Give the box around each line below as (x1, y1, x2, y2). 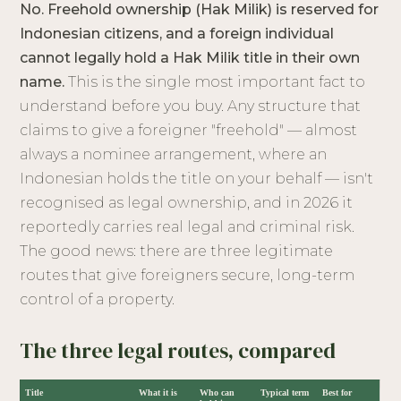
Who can (200, 388, 235, 398)
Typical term (260, 388, 310, 398)
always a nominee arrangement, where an (20, 146, 328, 164)
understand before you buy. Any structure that (20, 98, 362, 115)
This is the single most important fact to (64, 73, 366, 91)
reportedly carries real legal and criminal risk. (20, 218, 355, 236)
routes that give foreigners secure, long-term (20, 267, 355, 285)
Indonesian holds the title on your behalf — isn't (20, 170, 374, 188)
